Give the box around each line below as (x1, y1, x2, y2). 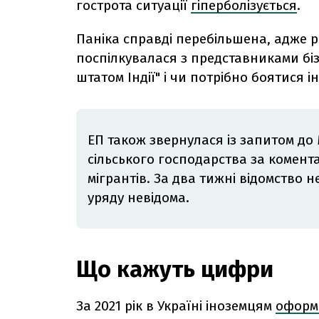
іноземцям (202, 298, 276, 315)
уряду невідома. (88, 189, 189, 206)
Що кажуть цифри (76, 256, 273, 283)
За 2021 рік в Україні (76, 298, 202, 315)
